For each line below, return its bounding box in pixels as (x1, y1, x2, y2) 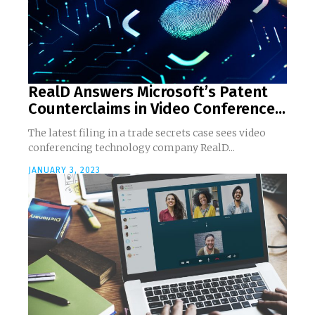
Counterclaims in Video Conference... (28, 98, 285, 118)
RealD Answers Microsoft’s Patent (28, 82, 268, 101)
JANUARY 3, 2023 (28, 165, 101, 175)
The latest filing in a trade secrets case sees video (28, 126, 266, 139)
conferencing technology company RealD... (28, 141, 235, 154)
